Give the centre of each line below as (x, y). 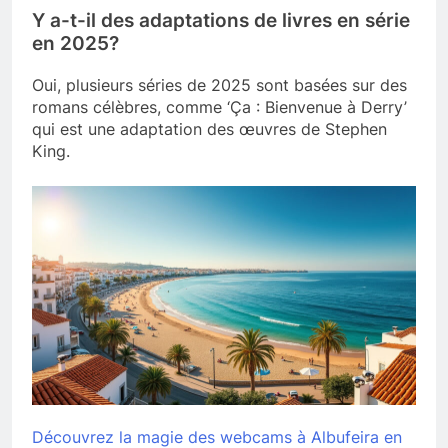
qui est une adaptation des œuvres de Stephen (209, 128)
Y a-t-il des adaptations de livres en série (221, 20)
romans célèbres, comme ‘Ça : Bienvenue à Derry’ (219, 106)
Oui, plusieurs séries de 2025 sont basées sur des (219, 84)
